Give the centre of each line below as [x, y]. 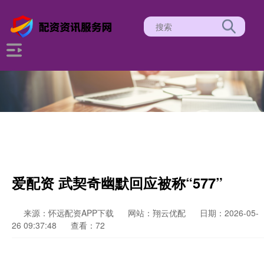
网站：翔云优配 [157, 213]
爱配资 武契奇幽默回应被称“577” [117, 183]
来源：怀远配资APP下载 [70, 213]
